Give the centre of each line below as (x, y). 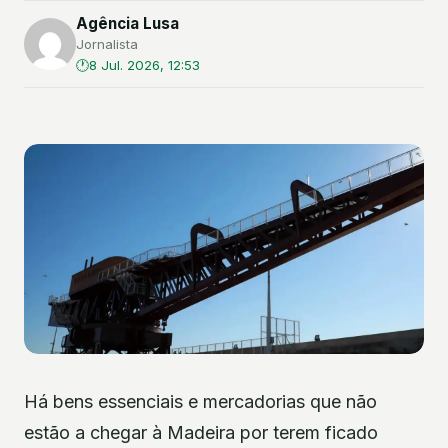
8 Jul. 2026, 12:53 (144, 65)
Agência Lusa (127, 23)
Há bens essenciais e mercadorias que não (200, 401)
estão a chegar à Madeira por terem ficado (201, 432)
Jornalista (107, 44)
